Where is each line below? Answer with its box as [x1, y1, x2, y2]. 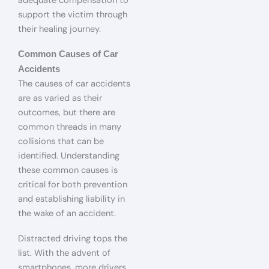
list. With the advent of [18, 247, 110, 259]
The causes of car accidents [18, 78, 130, 90]
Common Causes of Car [18, 49, 118, 59]
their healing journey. [18, 23, 101, 35]
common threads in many [18, 121, 121, 133]
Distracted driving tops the [18, 232, 127, 244]
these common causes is [18, 165, 118, 177]
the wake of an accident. [18, 208, 116, 220]
